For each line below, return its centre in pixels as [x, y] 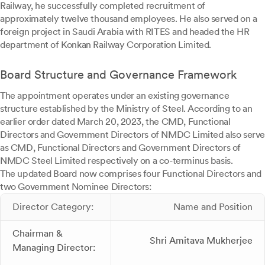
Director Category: [53, 207]
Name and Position [213, 207]
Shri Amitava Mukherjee [201, 240]
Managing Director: [54, 248]
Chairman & [38, 233]
